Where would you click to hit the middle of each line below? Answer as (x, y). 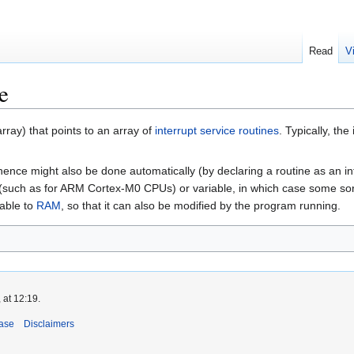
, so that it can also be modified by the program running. (201, 206)
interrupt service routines (217, 131)
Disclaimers (49, 324)
